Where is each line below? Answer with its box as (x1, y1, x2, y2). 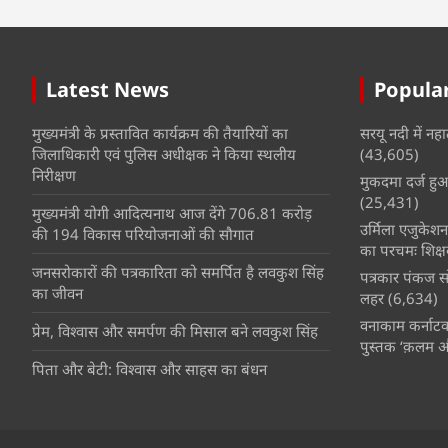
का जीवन (32, 282, 83, 303)
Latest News (46, 75, 169, 103)
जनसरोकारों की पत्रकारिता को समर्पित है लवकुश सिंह (32, 261, 324, 282)
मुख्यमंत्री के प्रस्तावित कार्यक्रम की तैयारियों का (32, 122, 288, 143)
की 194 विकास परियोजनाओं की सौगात (32, 223, 254, 244)
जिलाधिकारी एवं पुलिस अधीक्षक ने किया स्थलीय (32, 143, 296, 164)
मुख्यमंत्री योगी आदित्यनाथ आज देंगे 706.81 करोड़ (32, 202, 312, 223)
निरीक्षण (32, 164, 76, 185)
